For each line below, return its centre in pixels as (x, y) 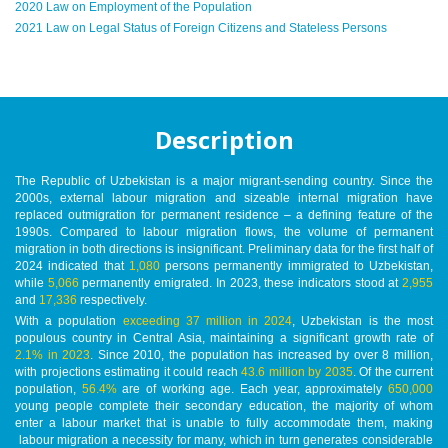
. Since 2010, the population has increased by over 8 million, (262, 354)
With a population (69, 320)
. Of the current (392, 371)
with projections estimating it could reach (128, 371)
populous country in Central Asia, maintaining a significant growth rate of (224, 337)
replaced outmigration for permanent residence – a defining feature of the (224, 214)
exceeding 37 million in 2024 (207, 320)
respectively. (112, 299)
